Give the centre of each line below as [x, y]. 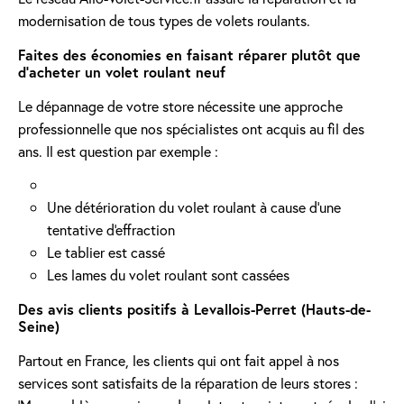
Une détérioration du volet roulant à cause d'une [194, 207]
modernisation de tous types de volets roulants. [164, 20]
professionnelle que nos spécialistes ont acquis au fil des [191, 129]
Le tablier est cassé [106, 252]
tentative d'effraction [111, 230]
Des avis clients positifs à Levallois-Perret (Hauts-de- [194, 309]
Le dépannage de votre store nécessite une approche [180, 106]
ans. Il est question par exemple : [118, 151]
